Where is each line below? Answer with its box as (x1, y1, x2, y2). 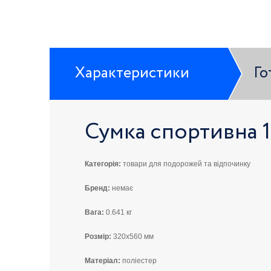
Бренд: (85, 184, 110, 193)
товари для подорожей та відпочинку (121, 160, 250, 169)
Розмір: (85, 232, 111, 241)
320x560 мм (111, 232, 155, 241)
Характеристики (75, 66, 189, 82)
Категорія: (85, 160, 121, 169)
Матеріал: (85, 256, 120, 266)
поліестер (120, 256, 157, 266)
